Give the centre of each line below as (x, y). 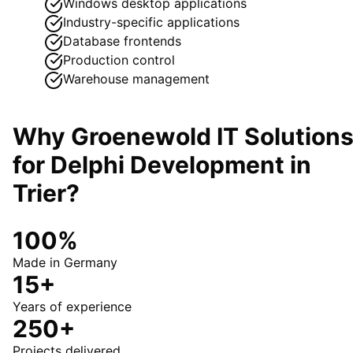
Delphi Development (167, 164)
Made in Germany (65, 263)
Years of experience (72, 307)
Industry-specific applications (151, 22)
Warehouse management (136, 78)
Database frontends (122, 41)
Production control (119, 59)
